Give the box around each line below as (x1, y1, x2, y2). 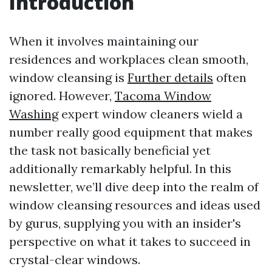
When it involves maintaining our (9, 33, 199, 49)
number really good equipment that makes (9, 124, 253, 140)
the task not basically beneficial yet (9, 143, 211, 158)
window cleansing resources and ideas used (9, 197, 260, 212)
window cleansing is (9, 70, 127, 85)
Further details (127, 70, 213, 85)
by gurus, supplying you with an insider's (9, 216, 241, 231)
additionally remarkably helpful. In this (9, 161, 231, 176)
